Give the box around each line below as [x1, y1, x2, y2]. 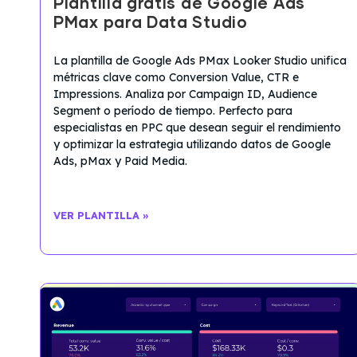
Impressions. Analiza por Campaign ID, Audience [53, 87, 317, 102]
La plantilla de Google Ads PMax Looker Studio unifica [53, 53, 347, 69]
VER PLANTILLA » [53, 209, 149, 222]
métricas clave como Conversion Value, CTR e [53, 70, 299, 85]
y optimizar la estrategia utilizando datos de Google [53, 137, 331, 152]
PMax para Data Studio [53, 15, 248, 32]
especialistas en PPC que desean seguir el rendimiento [53, 120, 341, 135]
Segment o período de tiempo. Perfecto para [53, 104, 292, 119]
